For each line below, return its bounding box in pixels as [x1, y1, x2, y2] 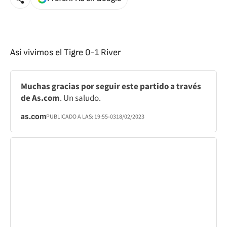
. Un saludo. [60, 92, 101, 104]
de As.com [21, 92, 60, 104]
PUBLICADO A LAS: [46, 112, 94, 121]
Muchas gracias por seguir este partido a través [21, 81, 201, 93]
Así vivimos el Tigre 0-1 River [10, 47, 121, 58]
